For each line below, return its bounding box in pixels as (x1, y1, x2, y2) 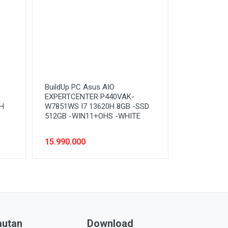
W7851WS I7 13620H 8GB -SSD (44, 101, 149, 111)
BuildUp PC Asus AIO (44, 82, 115, 92)
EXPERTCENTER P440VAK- (44, 92, 134, 101)
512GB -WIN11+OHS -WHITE (44, 111, 140, 121)
